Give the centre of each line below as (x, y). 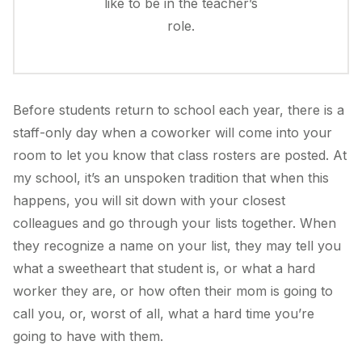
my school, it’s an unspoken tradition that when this (171, 177)
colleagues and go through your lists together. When (175, 223)
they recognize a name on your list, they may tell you (177, 245)
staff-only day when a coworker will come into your (173, 132)
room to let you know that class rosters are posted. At (180, 155)
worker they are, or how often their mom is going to (173, 290)
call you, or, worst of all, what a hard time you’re (164, 313)
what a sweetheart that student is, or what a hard (164, 268)
